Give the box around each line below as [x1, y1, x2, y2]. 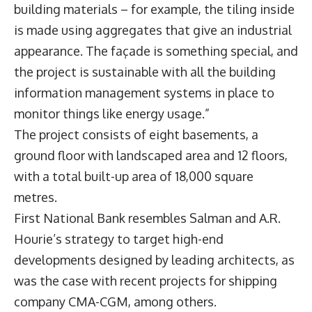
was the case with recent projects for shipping [14, 272, 277, 288]
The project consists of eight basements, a [14, 126, 258, 142]
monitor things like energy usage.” [14, 105, 210, 121]
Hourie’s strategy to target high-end [14, 231, 224, 247]
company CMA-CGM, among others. [14, 293, 217, 309]
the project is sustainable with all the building [14, 63, 276, 79]
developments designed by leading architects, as [14, 251, 295, 267]
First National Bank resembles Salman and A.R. [14, 210, 281, 226]
